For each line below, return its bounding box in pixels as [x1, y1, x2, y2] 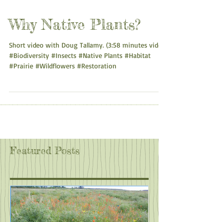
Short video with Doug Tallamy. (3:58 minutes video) [9, 56, 167, 65]
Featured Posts [10, 160, 80, 172]
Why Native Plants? [9, 31, 140, 49]
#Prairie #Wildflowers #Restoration [9, 77, 116, 86]
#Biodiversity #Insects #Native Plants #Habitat [9, 67, 151, 75]
